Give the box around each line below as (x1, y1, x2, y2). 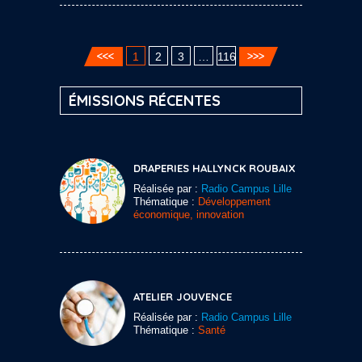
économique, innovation (133, 208, 244, 221)
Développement (198, 195, 271, 208)
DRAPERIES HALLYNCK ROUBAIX (133, 161, 296, 175)
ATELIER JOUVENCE (133, 289, 232, 303)
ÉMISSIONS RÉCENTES (69, 90, 221, 110)
